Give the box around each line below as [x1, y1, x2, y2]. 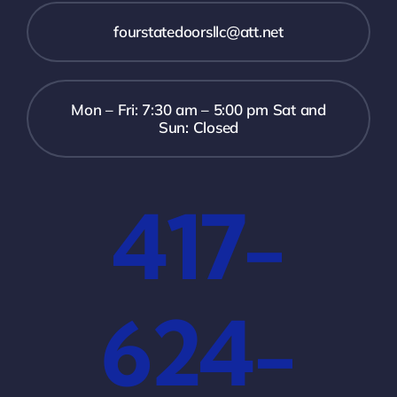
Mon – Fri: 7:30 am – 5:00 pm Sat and [71, 100, 326, 120]
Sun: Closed [158, 118, 239, 137]
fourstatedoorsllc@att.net [113, 22, 284, 42]
